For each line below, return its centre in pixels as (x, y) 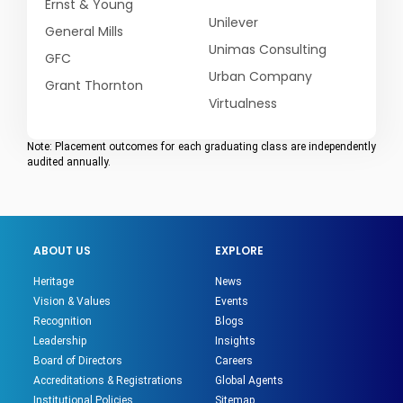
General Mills (84, 31)
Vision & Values (72, 301)
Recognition (63, 321)
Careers (234, 360)
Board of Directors (78, 360)
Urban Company (260, 76)
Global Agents (249, 380)
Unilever (233, 22)
